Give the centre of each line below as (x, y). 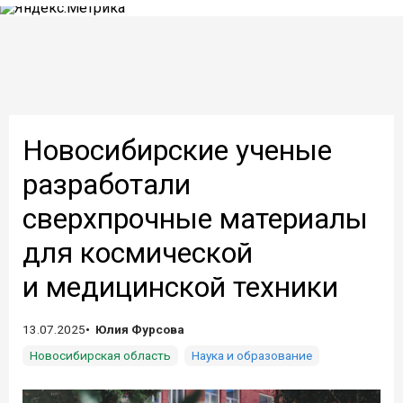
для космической (138, 253)
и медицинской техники (180, 287)
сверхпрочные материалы (195, 219)
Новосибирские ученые (177, 150)
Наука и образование (252, 355)
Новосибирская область (100, 355)
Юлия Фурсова (140, 329)
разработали (107, 184)
